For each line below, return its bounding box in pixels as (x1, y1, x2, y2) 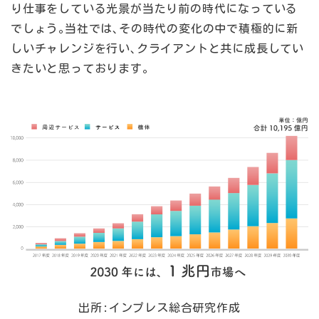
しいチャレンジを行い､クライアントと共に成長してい (11, 42, 304, 54)
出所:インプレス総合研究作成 (78, 301, 241, 313)
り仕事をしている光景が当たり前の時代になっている (11, 2, 298, 14)
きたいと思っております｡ (11, 62, 149, 74)
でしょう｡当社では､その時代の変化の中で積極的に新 (11, 22, 298, 34)
